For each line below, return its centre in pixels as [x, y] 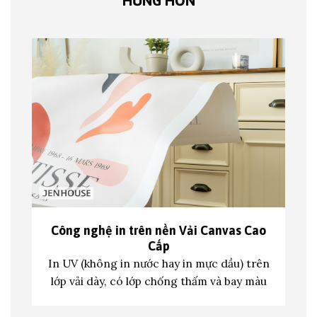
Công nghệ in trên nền [115, 230]
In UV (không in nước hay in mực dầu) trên [158, 264]
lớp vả [65, 281]
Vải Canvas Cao [223, 230]
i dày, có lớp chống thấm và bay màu [173, 281]
